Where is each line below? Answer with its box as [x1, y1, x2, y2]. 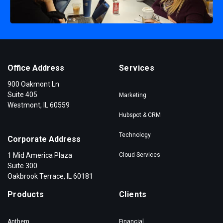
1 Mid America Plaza [7, 151, 72, 159]
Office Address [7, 63, 64, 73]
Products [7, 189, 44, 199]
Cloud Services [119, 151, 160, 158]
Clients [119, 189, 147, 199]
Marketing [119, 91, 146, 99]
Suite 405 [7, 90, 37, 99]
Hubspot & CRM [119, 111, 161, 118]
